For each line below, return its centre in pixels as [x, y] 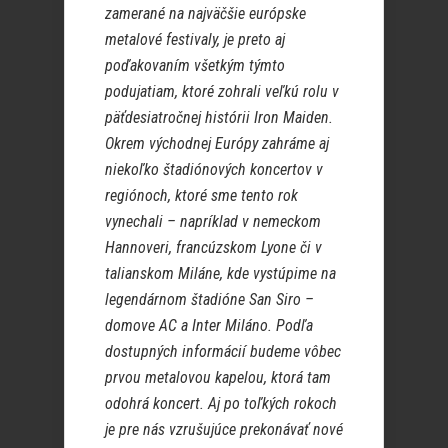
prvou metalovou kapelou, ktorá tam [218, 378]
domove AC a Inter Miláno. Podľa [209, 326]
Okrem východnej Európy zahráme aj [217, 144]
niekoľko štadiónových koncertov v [214, 170]
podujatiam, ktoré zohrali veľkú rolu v [222, 92]
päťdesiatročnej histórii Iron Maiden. [219, 118]
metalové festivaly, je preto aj [195, 40]
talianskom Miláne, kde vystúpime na [220, 274]
